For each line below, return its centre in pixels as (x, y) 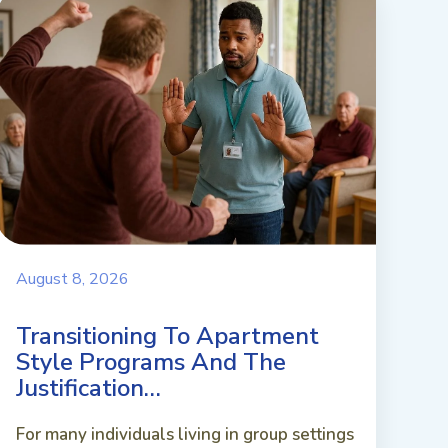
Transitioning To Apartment (167, 335)
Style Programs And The (151, 361)
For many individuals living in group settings (185, 434)
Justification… (88, 387)
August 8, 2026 (72, 278)
